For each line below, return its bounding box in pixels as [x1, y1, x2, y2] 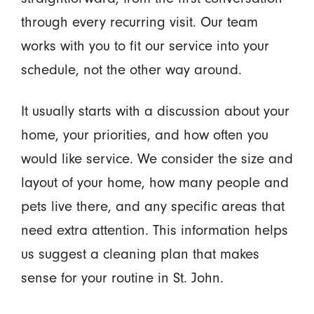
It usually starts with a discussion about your [20, 103, 289, 120]
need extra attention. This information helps [20, 222, 288, 239]
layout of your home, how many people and [20, 175, 289, 191]
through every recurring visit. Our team [20, 14, 258, 31]
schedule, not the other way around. [20, 62, 242, 78]
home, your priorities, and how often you [20, 127, 268, 144]
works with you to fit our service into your [20, 38, 269, 55]
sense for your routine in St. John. [20, 270, 224, 287]
